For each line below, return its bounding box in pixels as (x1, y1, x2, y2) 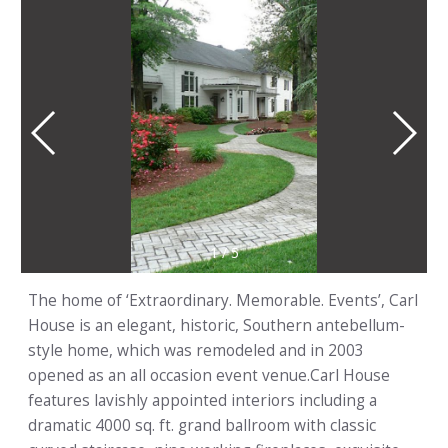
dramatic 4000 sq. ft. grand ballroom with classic (28, 415, 376, 437)
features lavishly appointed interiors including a (28, 390, 377, 412)
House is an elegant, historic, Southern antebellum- (28, 315, 405, 337)
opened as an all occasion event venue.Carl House (28, 365, 390, 387)
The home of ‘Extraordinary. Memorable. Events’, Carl (28, 290, 418, 312)
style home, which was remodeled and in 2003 (28, 340, 364, 362)
